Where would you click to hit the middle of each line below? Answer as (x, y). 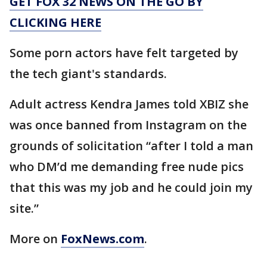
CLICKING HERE (55, 23)
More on (35, 239)
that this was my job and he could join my (131, 188)
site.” (24, 209)
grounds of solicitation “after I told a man (131, 146)
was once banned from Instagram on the (128, 125)
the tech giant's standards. (88, 74)
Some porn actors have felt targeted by (124, 53)
